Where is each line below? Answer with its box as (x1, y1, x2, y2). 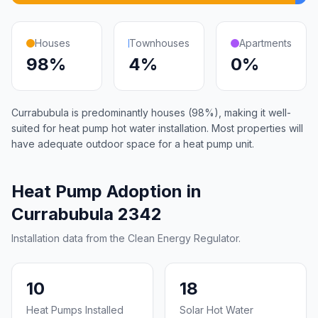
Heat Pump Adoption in (11, 181, 202, 202)
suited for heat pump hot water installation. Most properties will (11, 122, 303, 134)
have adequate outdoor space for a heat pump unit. (11, 138, 254, 150)
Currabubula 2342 (11, 204, 162, 224)
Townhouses (129, 37, 190, 49)
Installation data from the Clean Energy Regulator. (11, 232, 241, 244)
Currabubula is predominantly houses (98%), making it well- (11, 106, 291, 119)
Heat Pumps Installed (26, 304, 124, 316)
